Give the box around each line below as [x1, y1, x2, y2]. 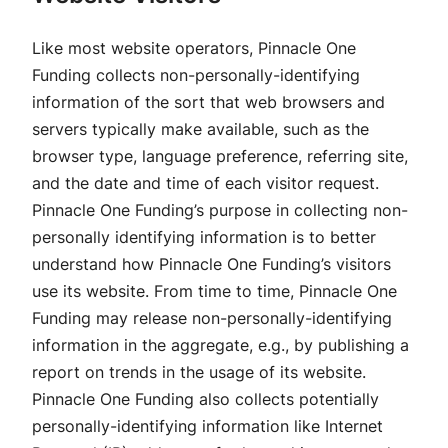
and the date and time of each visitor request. [32, 172, 379, 193]
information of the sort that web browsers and [32, 91, 385, 112]
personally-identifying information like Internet [32, 415, 383, 436]
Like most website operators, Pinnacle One [32, 37, 356, 58]
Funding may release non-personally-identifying [32, 307, 392, 328]
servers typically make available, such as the [32, 118, 369, 139]
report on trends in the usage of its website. [32, 361, 366, 382]
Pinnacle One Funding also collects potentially [32, 388, 379, 409]
